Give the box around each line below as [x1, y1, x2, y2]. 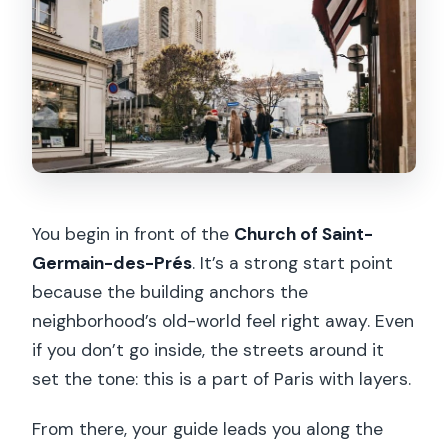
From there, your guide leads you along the [32, 417, 384, 440]
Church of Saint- [234, 222, 374, 245]
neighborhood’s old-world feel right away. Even [32, 309, 415, 332]
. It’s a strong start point [192, 251, 394, 274]
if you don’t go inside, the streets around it [32, 338, 385, 361]
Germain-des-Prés [32, 251, 193, 274]
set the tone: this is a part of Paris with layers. [32, 367, 412, 390]
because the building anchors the [32, 280, 309, 303]
